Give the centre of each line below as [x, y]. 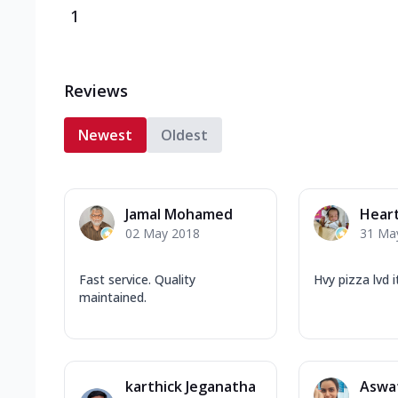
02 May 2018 [163, 233]
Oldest [184, 135]
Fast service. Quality [137, 279]
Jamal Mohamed [179, 214]
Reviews [96, 90]
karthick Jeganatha [191, 386]
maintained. [113, 297]
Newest [105, 135]
